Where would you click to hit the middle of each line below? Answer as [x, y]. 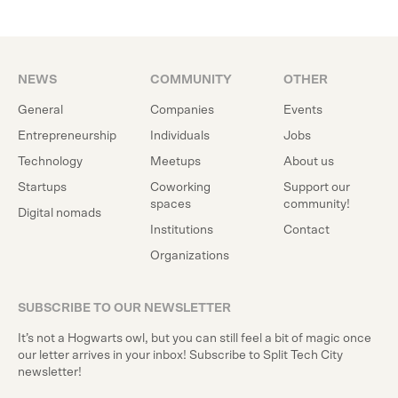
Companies [183, 111]
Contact [306, 231]
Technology [50, 162]
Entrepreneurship [67, 136]
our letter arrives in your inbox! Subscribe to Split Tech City [180, 356]
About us [308, 162]
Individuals [180, 136]
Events [302, 111]
